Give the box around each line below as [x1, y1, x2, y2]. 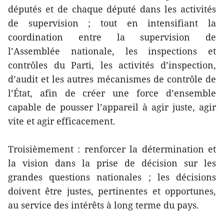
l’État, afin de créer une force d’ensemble [8, 86, 216, 99]
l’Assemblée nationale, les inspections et [8, 44, 216, 57]
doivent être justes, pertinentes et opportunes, [8, 184, 216, 197]
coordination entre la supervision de [8, 30, 216, 43]
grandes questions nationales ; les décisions [8, 170, 216, 183]
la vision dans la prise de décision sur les [8, 156, 216, 169]
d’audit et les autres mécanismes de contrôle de [8, 72, 216, 85]
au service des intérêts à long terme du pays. [8, 198, 199, 211]
